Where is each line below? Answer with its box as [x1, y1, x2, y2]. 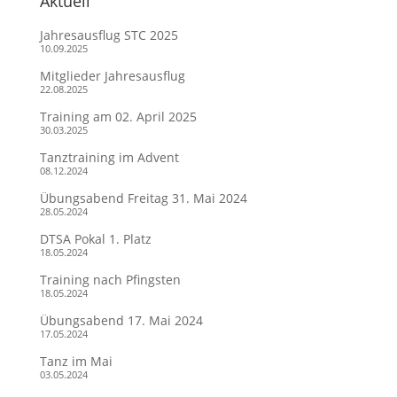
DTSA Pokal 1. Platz [39, 230, 152, 247]
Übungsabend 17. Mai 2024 [39, 312, 203, 329]
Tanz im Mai [39, 353, 113, 370]
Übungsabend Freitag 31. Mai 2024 [39, 190, 247, 206]
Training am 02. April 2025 [39, 108, 197, 125]
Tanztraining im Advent [39, 149, 179, 166]
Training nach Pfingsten [39, 271, 181, 288]
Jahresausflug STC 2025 [39, 27, 178, 43]
